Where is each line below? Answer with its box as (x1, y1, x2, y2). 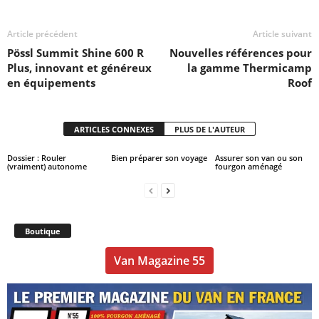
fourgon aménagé (214, 161, 282, 172)
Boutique (25, 226, 61, 237)
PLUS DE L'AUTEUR (174, 124, 245, 135)
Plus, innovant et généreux (7, 61, 152, 75)
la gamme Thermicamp (187, 61, 312, 75)
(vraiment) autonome (7, 161, 87, 172)
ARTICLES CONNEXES (74, 124, 154, 135)
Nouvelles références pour (169, 46, 312, 61)
